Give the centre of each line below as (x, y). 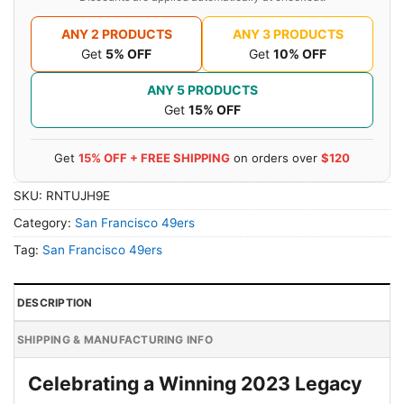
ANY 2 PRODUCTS (116, 33)
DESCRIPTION (55, 302)
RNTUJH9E (78, 195)
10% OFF (300, 53)
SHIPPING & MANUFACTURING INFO (115, 339)
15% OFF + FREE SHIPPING (154, 157)
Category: (44, 222)
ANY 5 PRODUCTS (202, 89)
